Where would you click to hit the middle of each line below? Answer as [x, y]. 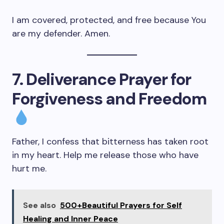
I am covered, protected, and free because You [109, 20]
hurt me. [29, 168]
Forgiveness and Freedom [109, 99]
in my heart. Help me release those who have [105, 155]
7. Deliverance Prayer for [101, 79]
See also [39, 205]
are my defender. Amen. [61, 33]
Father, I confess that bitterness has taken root [110, 141]
